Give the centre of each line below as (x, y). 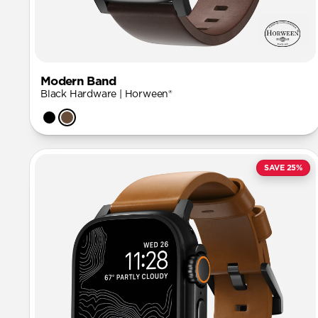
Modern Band (78, 82)
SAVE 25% (283, 168)
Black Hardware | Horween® (106, 95)
